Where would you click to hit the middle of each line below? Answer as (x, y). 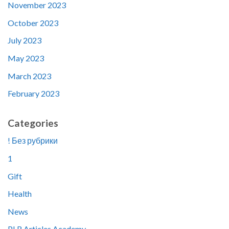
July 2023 (25, 40)
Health (20, 194)
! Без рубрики (33, 141)
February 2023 (33, 94)
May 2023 (26, 58)
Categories (33, 123)
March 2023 (29, 76)
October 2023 (33, 22)
